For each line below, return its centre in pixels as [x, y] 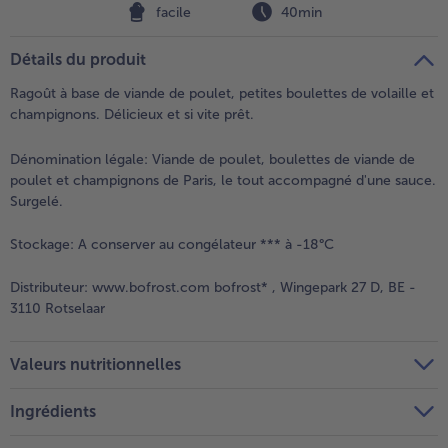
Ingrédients [53, 411]
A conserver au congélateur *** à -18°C [204, 245]
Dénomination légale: [79, 160]
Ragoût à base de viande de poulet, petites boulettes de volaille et [222, 94]
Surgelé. [36, 202]
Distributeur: [49, 288]
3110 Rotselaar [57, 309]
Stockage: [42, 245]
